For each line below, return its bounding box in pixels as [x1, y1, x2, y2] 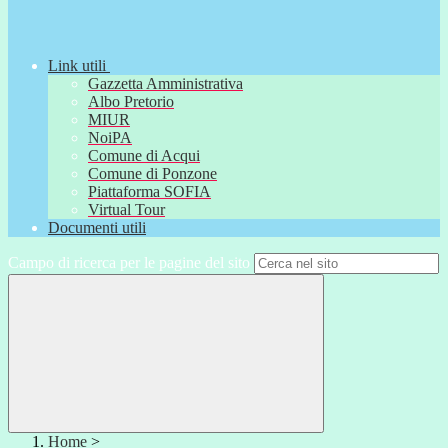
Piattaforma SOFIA [88, 183, 211, 201]
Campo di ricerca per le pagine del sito [8, 254, 250, 272]
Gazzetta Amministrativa [88, 75, 243, 93]
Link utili [48, 57, 106, 75]
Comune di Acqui [88, 147, 200, 165]
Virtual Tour [88, 201, 165, 219]
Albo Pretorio [88, 93, 174, 111]
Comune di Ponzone [88, 165, 217, 183]
